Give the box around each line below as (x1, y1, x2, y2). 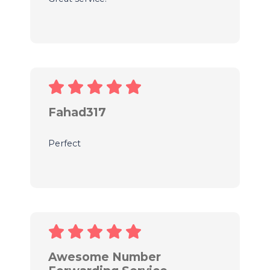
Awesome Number (48, 249, 161, 264)
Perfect (48, 137, 81, 149)
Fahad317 (48, 104, 106, 119)
